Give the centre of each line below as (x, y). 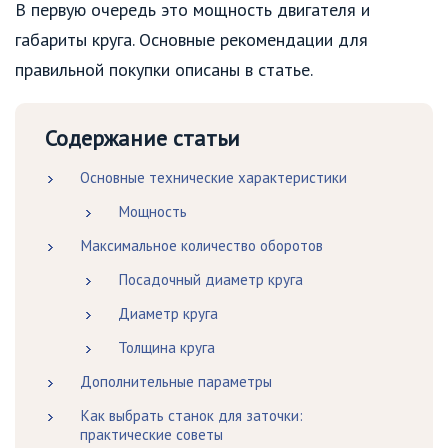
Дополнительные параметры (176, 382)
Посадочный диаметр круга (210, 280)
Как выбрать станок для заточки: (191, 416)
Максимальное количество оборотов (201, 246)
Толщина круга (166, 348)
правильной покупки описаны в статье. (164, 70)
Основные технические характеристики (213, 178)
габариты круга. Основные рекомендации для (191, 40)
